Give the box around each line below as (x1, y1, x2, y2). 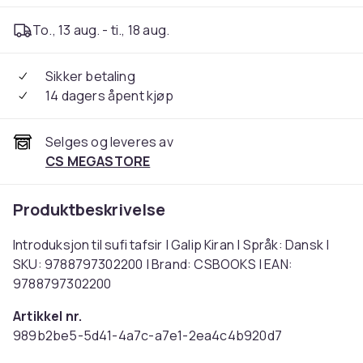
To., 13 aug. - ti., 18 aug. (32, 21, 170, 39)
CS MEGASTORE (45, 152, 151, 170)
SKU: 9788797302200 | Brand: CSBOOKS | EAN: (13, 255, 293, 273)
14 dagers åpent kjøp (45, 87, 173, 105)
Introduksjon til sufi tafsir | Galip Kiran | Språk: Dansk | (13, 236, 330, 254)
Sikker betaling (45, 67, 135, 85)
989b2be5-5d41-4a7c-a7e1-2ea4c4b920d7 (13, 327, 282, 344)
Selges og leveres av (45, 133, 173, 151)
